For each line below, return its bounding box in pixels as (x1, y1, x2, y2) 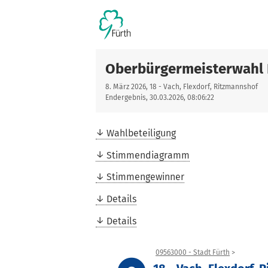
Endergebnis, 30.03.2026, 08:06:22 (105, 93, 214, 102)
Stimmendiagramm (106, 149, 190, 161)
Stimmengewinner (106, 171, 184, 183)
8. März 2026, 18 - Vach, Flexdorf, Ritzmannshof (105, 83, 258, 91)
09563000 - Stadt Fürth (156, 248, 230, 257)
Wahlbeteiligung (106, 127, 176, 139)
